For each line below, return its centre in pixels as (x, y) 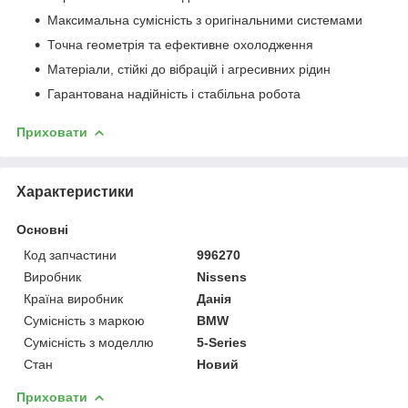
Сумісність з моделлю (89, 342)
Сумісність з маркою (84, 320)
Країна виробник (73, 298)
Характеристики (75, 191)
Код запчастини (70, 255)
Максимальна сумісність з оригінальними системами (205, 20)
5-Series (222, 342)
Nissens (222, 276)
